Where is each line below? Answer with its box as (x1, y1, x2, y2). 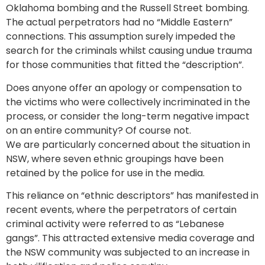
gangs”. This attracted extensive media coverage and (6, 231, 254, 245)
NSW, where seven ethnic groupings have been (6, 151, 224, 166)
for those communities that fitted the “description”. (6, 58, 244, 72)
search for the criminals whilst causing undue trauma (6, 44, 252, 58)
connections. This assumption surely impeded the (6, 30, 235, 44)
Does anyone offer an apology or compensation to (6, 80, 242, 95)
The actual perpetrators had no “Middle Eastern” (6, 15, 232, 30)
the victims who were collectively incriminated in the (6, 95, 250, 109)
